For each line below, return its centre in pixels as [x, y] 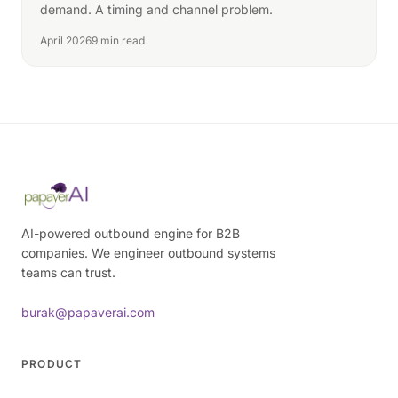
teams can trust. [68, 272]
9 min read [118, 40]
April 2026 [66, 40]
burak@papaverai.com [88, 312]
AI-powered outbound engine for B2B [131, 233]
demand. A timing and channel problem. [156, 9]
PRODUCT [52, 364]
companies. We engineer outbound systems [148, 253]
